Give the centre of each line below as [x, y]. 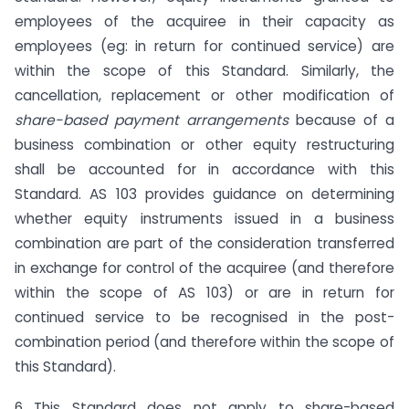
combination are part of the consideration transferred [204, 244]
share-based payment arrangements [155, 121]
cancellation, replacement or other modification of [204, 96]
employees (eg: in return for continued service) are [204, 47]
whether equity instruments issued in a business [204, 219]
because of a [345, 121]
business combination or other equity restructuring [204, 145]
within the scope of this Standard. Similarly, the [204, 71]
